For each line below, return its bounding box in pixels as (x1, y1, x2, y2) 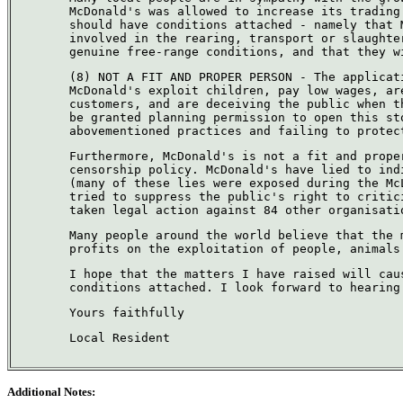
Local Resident (69, 331, 170, 345)
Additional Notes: (7, 385, 95, 399)
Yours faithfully (69, 306, 184, 319)
